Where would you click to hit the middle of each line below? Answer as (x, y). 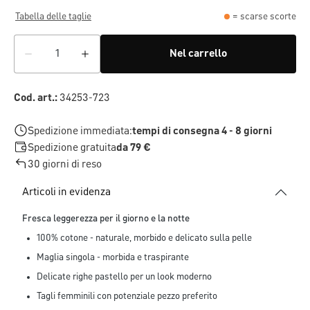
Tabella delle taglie (53, 17)
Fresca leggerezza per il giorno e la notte (106, 219)
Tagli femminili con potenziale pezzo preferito (127, 297)
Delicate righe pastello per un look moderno (124, 277)
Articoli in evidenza (66, 193)
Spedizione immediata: (80, 132)
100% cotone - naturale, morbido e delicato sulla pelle (144, 238)
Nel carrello (198, 54)
